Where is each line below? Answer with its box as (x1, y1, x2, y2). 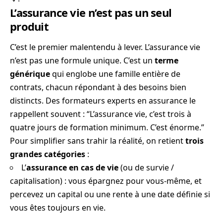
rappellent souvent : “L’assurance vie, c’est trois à (10, 109, 191, 120)
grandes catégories (10, 149, 85, 160)
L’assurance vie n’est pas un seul (10, 5, 172, 20)
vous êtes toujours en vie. (10, 202, 106, 214)
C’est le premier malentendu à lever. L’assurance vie (10, 42, 200, 53)
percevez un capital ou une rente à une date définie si (10, 189, 210, 200)
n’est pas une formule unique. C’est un (10, 55, 155, 66)
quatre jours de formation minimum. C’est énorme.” (10, 122, 204, 133)
